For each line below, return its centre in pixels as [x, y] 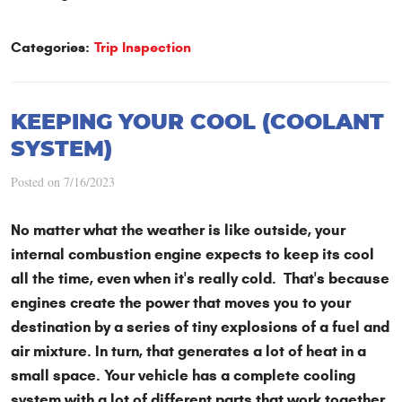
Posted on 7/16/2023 [63, 182]
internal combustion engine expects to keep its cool [192, 255]
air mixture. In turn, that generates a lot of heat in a [188, 352]
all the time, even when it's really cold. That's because [200, 279]
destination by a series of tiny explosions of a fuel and [200, 328]
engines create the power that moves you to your [181, 303]
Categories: [50, 48]
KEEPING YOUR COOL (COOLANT [197, 123]
